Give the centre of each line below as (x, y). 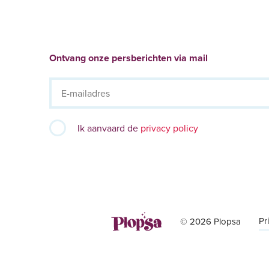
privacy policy (170, 128)
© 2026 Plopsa (210, 221)
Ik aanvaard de (109, 128)
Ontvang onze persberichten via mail (128, 58)
